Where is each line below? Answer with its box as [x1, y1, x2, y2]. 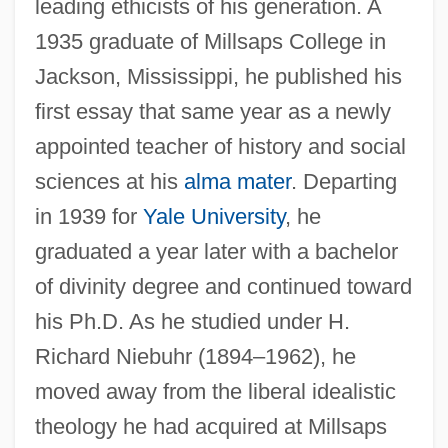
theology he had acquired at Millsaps [34, 414, 387, 440]
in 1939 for [34, 204, 143, 230]
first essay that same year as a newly [34, 99, 391, 125]
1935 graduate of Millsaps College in [34, 29, 386, 55]
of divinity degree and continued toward [34, 274, 412, 300]
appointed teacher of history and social [34, 134, 406, 160]
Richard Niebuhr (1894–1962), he [34, 344, 356, 370]
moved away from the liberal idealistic [34, 379, 396, 405]
